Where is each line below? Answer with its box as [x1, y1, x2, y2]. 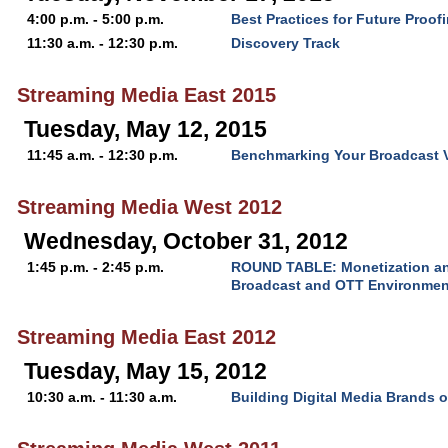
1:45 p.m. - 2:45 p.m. [27, 259, 168, 275]
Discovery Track [231, 35, 340, 51]
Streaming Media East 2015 [17, 84, 276, 106]
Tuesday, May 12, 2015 [24, 116, 267, 142]
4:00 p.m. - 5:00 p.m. [27, 11, 168, 27]
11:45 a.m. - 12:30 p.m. [27, 147, 182, 163]
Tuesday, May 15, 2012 [24, 358, 267, 384]
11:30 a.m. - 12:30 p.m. [27, 35, 182, 51]
